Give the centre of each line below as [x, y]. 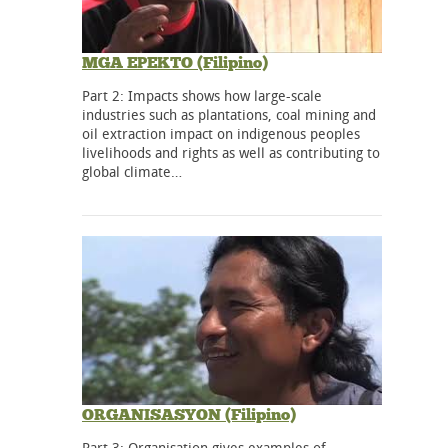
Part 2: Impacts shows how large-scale [202, 96]
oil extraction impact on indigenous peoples [221, 134]
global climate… [132, 172]
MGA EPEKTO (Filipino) [175, 63]
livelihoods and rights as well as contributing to [231, 153]
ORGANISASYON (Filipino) [189, 415]
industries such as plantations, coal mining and [229, 115]
